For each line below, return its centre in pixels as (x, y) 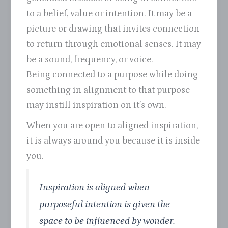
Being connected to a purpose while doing (112, 74)
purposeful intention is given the (105, 204)
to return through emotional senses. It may (114, 44)
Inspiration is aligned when (95, 187)
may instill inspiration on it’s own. (97, 105)
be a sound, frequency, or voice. (90, 59)
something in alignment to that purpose (108, 90)
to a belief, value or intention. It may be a (109, 13)
